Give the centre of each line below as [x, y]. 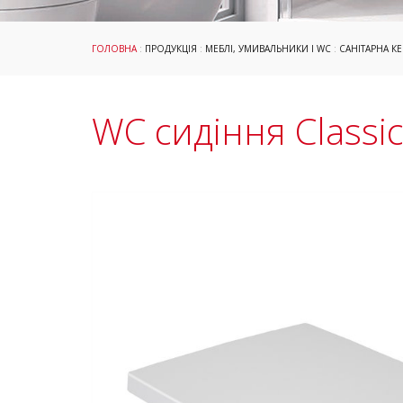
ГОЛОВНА [114, 49]
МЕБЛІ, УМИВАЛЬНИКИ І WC [268, 49]
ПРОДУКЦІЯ [171, 49]
